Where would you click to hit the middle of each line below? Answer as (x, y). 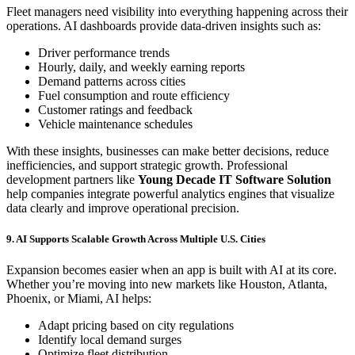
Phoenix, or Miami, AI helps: (79, 299)
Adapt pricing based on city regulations (136, 326)
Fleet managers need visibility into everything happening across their (177, 11)
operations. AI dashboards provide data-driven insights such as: (164, 25)
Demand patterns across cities (112, 81)
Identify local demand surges (110, 340)
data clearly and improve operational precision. (123, 208)
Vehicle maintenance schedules (115, 124)
